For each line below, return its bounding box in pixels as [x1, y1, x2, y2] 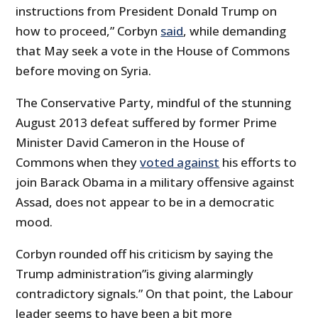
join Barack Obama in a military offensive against [16, 174, 295, 191]
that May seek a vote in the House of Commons [16, 43, 290, 60]
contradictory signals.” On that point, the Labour [16, 285, 294, 302]
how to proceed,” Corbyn [16, 23, 161, 40]
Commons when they [16, 154, 141, 171]
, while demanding [183, 23, 287, 40]
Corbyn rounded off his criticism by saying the [16, 246, 274, 263]
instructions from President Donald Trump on [16, 3, 278, 20]
